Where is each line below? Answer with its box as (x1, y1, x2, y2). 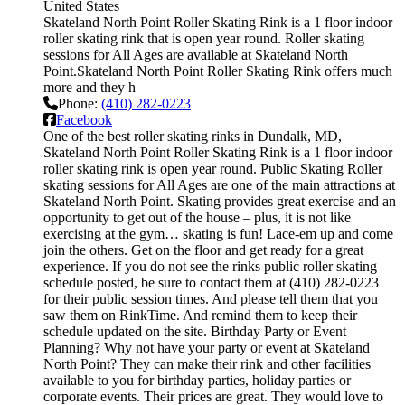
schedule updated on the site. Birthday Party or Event (43, 323, 346, 339)
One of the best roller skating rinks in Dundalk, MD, (43, 127, 342, 144)
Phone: (58, 95, 101, 111)
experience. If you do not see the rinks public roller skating (43, 258, 377, 274)
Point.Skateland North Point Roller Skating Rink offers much (43, 62, 392, 79)
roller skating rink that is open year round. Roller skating (43, 30, 364, 46)
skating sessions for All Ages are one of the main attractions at (43, 176, 395, 193)
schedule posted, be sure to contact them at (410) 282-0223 (43, 274, 379, 290)
